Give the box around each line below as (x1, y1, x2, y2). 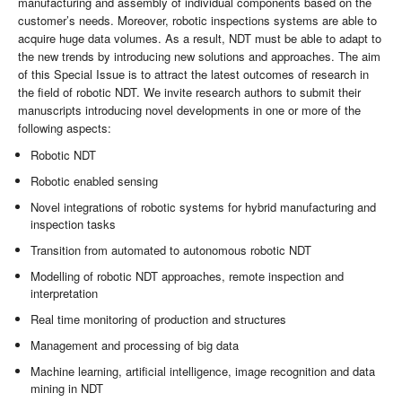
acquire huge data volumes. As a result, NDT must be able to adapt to (18, 30, 381, 48)
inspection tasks (31, 215, 117, 233)
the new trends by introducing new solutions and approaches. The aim (18, 48, 380, 66)
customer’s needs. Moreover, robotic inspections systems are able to (18, 12, 377, 30)
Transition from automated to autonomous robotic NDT (31, 241, 312, 259)
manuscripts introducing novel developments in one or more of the (18, 101, 361, 119)
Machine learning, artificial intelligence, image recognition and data (31, 363, 376, 380)
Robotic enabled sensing (31, 172, 159, 190)
